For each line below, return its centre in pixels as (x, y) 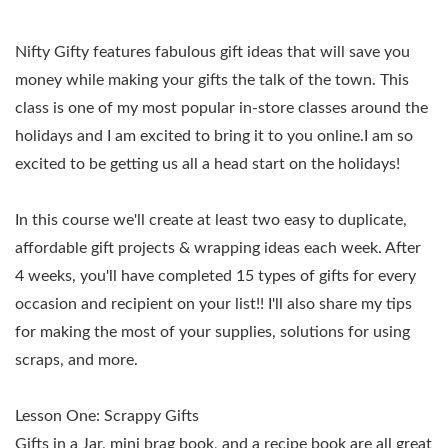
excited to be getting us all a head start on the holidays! (207, 164)
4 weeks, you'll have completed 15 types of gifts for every (215, 276)
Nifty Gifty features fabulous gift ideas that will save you (212, 52)
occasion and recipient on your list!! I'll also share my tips (213, 304)
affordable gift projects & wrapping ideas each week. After (218, 248)
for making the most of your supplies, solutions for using (212, 332)
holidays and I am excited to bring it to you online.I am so (214, 136)
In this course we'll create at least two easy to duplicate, (211, 220)
